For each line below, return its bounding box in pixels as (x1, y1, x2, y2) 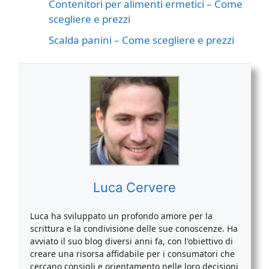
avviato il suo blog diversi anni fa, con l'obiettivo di (30, 235, 233, 247)
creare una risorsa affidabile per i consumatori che (30, 247, 235, 259)
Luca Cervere (93, 179, 176, 195)
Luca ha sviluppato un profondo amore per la (30, 210, 213, 222)
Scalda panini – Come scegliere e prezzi (49, 33, 234, 47)
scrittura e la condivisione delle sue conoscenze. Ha (30, 222, 238, 234)
